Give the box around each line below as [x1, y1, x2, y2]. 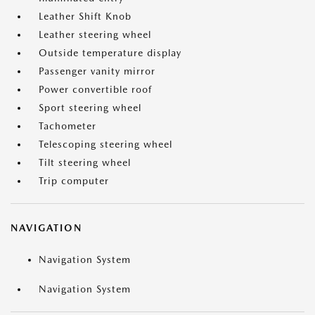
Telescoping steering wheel [39, 139, 172, 150]
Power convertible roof [39, 84, 152, 95]
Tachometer [39, 120, 96, 131]
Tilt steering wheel [39, 157, 131, 168]
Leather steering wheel [39, 29, 151, 40]
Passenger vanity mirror [39, 65, 155, 77]
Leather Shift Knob [39, 11, 131, 22]
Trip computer [39, 175, 109, 186]
